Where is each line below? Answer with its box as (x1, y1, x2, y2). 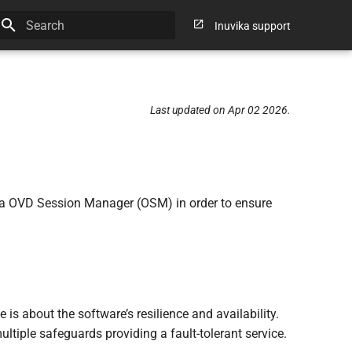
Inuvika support (214, 20, 291, 32)
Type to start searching (26, 47, 128, 59)
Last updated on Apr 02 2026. (150, 104, 291, 116)
